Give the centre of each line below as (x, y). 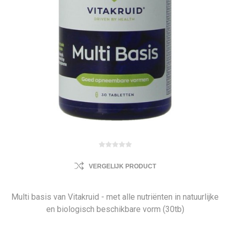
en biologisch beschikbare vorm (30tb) (115, 209)
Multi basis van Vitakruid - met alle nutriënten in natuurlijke (115, 197)
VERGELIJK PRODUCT (122, 166)
